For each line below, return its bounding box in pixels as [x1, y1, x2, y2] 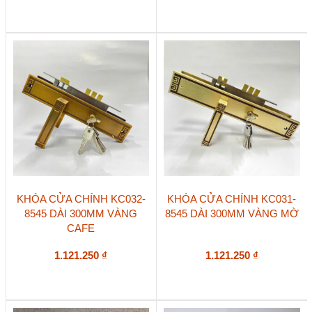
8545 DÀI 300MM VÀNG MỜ [164, 207, 299, 219]
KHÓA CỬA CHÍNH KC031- [167, 192, 297, 205]
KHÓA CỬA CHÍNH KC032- [16, 192, 146, 205]
